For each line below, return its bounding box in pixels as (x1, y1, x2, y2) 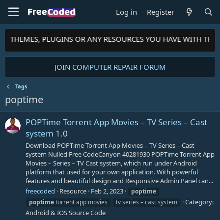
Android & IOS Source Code (26, 208, 106, 217)
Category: (185, 197, 214, 206)
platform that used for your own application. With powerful (26, 167, 198, 176)
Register (147, 7, 175, 17)
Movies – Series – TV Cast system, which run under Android (26, 158, 197, 167)
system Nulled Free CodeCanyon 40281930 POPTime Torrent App (26, 149, 215, 159)
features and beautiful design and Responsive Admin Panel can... (26, 176, 213, 185)
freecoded (26, 186, 55, 195)
